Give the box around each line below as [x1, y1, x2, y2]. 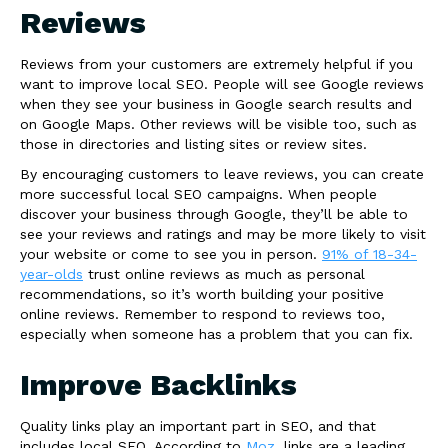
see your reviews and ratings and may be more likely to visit [20, 226, 426, 242]
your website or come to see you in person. [20, 246, 322, 262]
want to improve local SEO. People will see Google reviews [20, 76, 424, 92]
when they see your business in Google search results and [20, 96, 412, 112]
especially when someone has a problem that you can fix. [20, 326, 413, 342]
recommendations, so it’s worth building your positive [20, 286, 384, 302]
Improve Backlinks [20, 367, 297, 402]
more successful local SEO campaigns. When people [20, 186, 377, 202]
